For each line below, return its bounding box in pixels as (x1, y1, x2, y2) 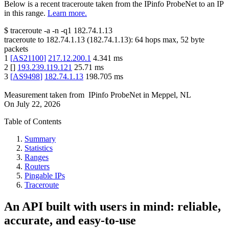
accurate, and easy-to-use (4, 214, 136, 227)
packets (4, 44, 28, 54)
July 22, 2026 (16, 100, 60, 109)
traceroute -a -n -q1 (10, 26, 72, 35)
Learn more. (48, 9, 87, 18)
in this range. (4, 9, 45, 18)
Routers (25, 162, 50, 171)
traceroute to (4, 35, 44, 44)
